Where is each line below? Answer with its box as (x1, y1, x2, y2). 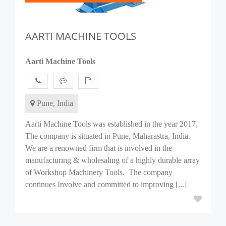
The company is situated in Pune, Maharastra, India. (25, 132, 190, 140)
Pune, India (35, 99, 73, 107)
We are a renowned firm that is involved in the (25, 144, 172, 152)
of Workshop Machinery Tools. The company (25, 168, 173, 177)
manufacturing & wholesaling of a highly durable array (25, 156, 200, 164)
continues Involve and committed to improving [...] (25, 180, 187, 189)
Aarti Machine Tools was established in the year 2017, (25, 120, 198, 128)
